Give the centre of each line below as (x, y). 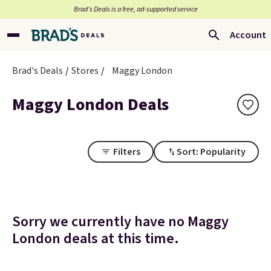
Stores (85, 71)
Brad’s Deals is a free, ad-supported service (135, 9)
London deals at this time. (96, 239)
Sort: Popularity (211, 152)
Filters (127, 152)
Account (248, 35)
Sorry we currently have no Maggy (120, 222)
